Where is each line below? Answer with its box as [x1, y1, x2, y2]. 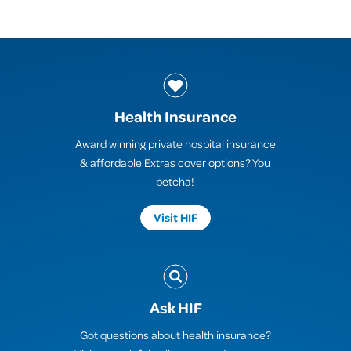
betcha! [156, 174, 195, 188]
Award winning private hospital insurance [74, 136, 276, 150]
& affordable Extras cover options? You [80, 155, 271, 169]
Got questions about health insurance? [79, 327, 271, 342]
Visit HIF [153, 210, 197, 226]
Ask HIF [149, 297, 202, 318]
